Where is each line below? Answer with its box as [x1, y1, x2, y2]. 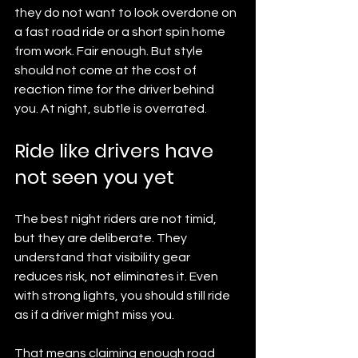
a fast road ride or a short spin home [14, 25, 228, 38]
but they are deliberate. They [14, 231, 189, 245]
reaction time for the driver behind [14, 82, 217, 96]
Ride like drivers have [14, 137, 218, 164]
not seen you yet [14, 163, 174, 190]
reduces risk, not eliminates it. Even [14, 269, 221, 283]
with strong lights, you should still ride [14, 288, 233, 302]
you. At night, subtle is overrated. [14, 101, 207, 115]
